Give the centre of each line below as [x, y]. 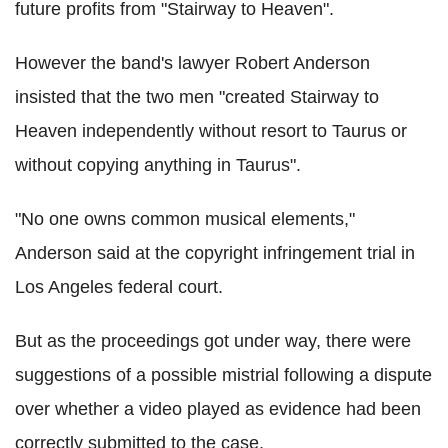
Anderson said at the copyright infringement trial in [215, 253]
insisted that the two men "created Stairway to [197, 97]
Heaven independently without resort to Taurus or [211, 131]
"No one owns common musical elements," [185, 219]
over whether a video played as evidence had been [218, 409]
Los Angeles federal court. [119, 287]
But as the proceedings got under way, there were [213, 341]
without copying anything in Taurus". [158, 165]
